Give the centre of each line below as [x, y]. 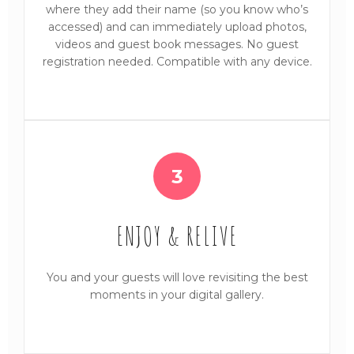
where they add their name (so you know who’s [177, 10]
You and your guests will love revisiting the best [177, 278]
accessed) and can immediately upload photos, [177, 27]
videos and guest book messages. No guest [177, 45]
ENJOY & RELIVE [177, 236]
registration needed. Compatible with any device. [177, 62]
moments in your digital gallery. [177, 295]
